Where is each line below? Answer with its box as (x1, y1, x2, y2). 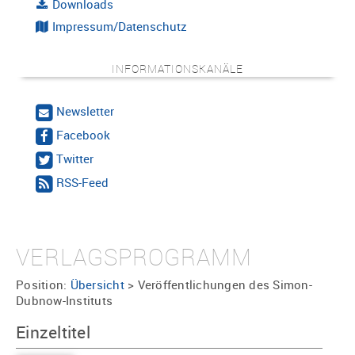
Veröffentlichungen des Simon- (137, 277, 312, 293)
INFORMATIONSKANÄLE (112, 60, 243, 76)
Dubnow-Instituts (16, 292, 113, 309)
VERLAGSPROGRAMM (16, 241, 252, 273)
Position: (16, 277, 71, 293)
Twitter (56, 151, 94, 167)
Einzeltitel (16, 321, 90, 344)
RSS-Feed (56, 174, 109, 191)
